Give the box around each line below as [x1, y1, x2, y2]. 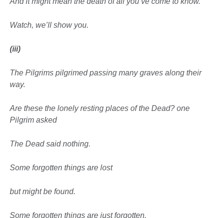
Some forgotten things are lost [10, 163, 112, 172]
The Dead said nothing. [10, 140, 91, 148]
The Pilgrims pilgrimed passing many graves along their [10, 69, 201, 77]
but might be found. [10, 187, 75, 196]
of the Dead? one [130, 104, 190, 113]
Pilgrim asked [10, 116, 57, 125]
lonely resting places [57, 104, 130, 113]
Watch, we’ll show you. [10, 21, 89, 30]
